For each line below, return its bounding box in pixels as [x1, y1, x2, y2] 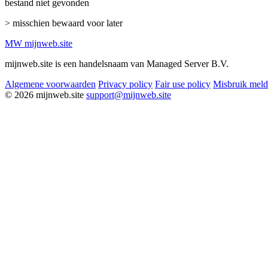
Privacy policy [98, 78, 153, 89]
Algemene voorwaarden [5, 78, 96, 89]
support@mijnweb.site [86, 89, 171, 100]
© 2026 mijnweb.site [5, 89, 84, 100]
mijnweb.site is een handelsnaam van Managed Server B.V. [5, 58, 229, 69]
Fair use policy [155, 78, 211, 89]
